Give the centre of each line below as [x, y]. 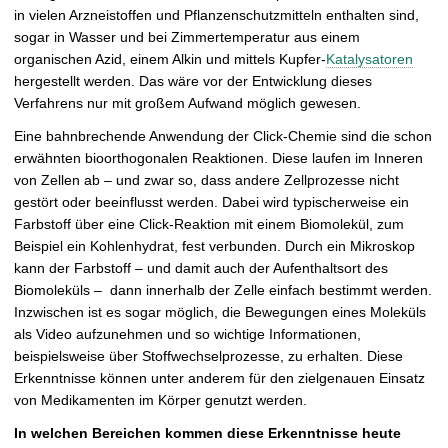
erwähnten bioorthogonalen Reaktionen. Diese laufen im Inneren [218, 158]
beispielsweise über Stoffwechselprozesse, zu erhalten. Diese [208, 356]
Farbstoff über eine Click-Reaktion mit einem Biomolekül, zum [209, 224]
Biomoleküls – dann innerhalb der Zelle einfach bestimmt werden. [223, 290]
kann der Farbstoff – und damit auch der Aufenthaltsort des [201, 268]
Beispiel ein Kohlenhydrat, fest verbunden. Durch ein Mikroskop [214, 246]
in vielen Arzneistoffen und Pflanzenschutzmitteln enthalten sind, [216, 15]
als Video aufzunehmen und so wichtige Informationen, [187, 334]
